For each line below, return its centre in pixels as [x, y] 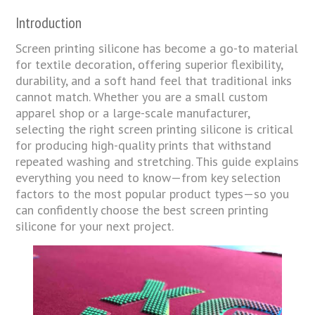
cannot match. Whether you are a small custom [142, 96]
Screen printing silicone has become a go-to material [157, 48]
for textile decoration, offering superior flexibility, [149, 64]
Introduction [49, 22]
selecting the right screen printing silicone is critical [155, 129]
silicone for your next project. [95, 226]
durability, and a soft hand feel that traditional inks [154, 80]
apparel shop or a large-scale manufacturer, [133, 112]
